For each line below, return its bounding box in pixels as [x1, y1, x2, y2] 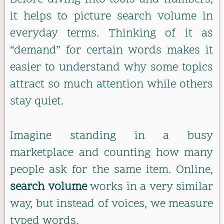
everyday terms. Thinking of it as [10, 26, 213, 42]
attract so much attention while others [10, 77, 213, 93]
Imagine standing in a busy [10, 128, 213, 144]
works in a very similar [86, 179, 213, 195]
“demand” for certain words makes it [10, 43, 213, 59]
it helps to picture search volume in [10, 9, 213, 25]
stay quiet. [10, 94, 63, 110]
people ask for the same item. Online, [10, 162, 213, 178]
